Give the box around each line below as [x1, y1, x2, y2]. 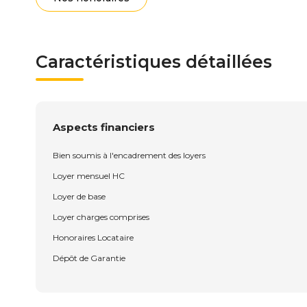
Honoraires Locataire [53, 232, 134, 243]
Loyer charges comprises [53, 212, 149, 222]
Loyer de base [53, 191, 106, 201]
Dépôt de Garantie [53, 253, 125, 263]
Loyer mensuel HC [53, 171, 125, 181]
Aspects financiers [53, 121, 155, 134]
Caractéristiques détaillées [36, 51, 272, 72]
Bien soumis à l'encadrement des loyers [53, 150, 206, 160]
